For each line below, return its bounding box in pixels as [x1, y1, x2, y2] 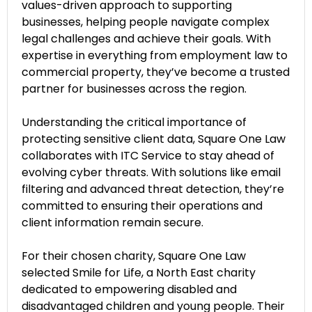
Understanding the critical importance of [22, 114, 247, 130]
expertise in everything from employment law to [22, 47, 288, 63]
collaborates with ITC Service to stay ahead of [22, 147, 274, 164]
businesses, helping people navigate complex [22, 13, 270, 30]
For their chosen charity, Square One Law [22, 247, 246, 264]
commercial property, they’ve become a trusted [22, 63, 290, 80]
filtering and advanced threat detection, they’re [22, 180, 284, 197]
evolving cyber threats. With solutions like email [22, 164, 281, 180]
